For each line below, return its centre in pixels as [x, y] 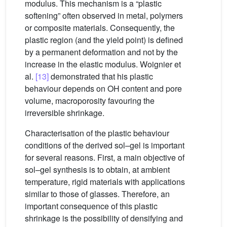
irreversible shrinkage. [65, 113]
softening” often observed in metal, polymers [104, 15]
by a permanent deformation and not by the [101, 52]
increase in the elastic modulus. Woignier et [103, 64]
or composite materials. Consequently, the [100, 28]
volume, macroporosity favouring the [90, 101]
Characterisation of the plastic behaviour [97, 133]
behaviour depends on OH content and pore [103, 88]
